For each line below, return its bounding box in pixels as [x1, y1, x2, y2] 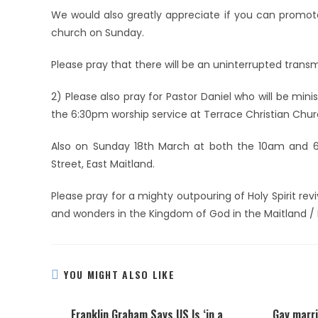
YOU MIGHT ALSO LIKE [64, 267, 175, 282]
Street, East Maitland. [51, 157, 155, 171]
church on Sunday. [51, 26, 144, 40]
